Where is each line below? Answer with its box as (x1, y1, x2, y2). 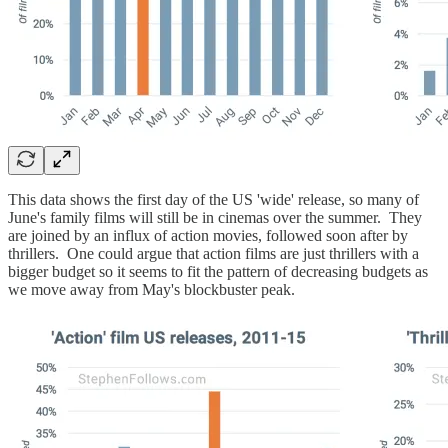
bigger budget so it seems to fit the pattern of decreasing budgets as (8, 263, 428, 281)
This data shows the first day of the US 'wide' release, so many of (8, 191, 419, 209)
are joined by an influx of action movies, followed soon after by (8, 227, 408, 245)
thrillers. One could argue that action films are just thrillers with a (8, 245, 419, 263)
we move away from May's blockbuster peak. (8, 281, 295, 299)
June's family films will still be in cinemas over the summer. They (8, 209, 422, 227)
